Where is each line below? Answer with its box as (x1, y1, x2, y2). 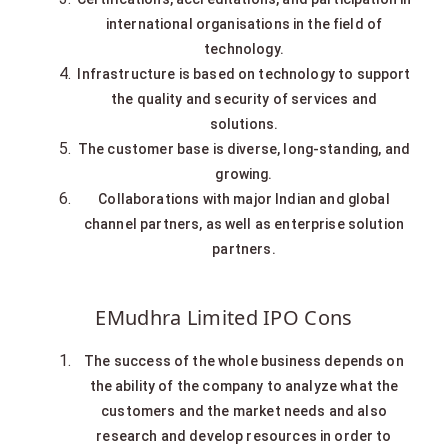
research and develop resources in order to (96, 427, 392, 444)
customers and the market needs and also (101, 402, 387, 419)
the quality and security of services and (110, 90, 377, 107)
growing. (215, 165, 273, 182)
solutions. (209, 115, 279, 132)
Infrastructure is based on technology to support (77, 65, 411, 82)
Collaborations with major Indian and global (98, 190, 390, 207)
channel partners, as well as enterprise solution (83, 215, 405, 232)
